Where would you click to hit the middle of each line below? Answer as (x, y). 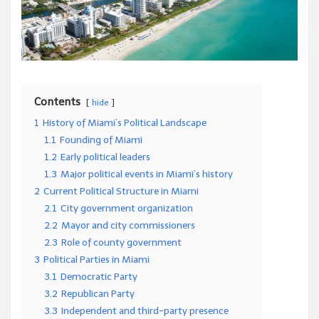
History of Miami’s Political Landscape (125, 123)
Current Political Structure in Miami (121, 192)
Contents (57, 102)
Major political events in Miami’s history (147, 174)
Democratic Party (99, 277)
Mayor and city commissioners (128, 226)
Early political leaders (105, 157)
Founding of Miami (101, 140)
